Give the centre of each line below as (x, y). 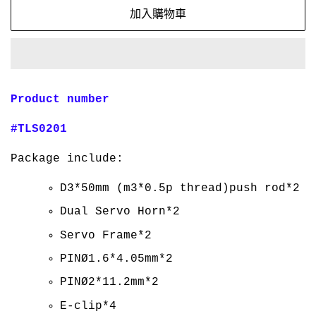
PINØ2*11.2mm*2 (109, 282)
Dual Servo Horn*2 (120, 212)
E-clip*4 (88, 306)
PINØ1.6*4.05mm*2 (116, 259)
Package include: (67, 158)
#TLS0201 (39, 129)
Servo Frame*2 (106, 235)
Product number (60, 99)
